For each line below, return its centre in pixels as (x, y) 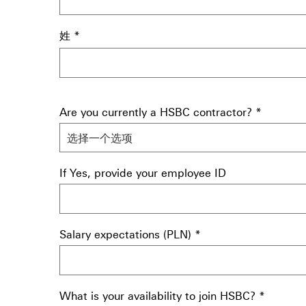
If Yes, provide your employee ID (143, 173)
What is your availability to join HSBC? (157, 296)
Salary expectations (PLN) (125, 234)
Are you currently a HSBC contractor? (156, 112)
